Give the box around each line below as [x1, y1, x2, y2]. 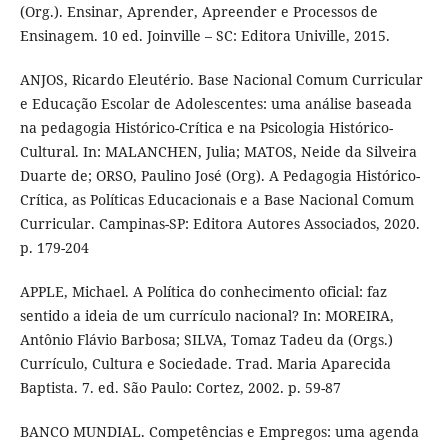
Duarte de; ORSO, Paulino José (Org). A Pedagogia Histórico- [19, 165, 420, 185]
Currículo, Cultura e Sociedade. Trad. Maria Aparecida [19, 353, 391, 373]
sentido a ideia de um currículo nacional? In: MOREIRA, [19, 305, 394, 325]
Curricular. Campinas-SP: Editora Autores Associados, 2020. [19, 213, 420, 233]
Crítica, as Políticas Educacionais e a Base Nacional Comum [19, 189, 414, 209]
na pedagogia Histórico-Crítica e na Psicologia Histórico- [19, 117, 393, 137]
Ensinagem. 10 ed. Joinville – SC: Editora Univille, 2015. [19, 25, 390, 45]
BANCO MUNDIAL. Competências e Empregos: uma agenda [19, 421, 419, 441]
